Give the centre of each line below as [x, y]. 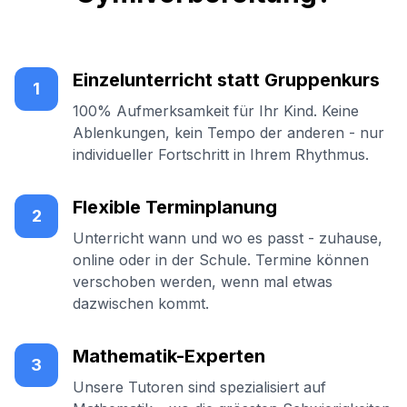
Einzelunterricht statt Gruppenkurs [226, 80]
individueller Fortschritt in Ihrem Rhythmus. [221, 154]
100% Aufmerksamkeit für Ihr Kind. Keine [216, 111]
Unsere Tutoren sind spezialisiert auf [199, 387]
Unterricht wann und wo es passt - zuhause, [228, 238]
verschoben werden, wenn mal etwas [203, 282]
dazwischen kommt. [141, 303]
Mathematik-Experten [169, 356]
